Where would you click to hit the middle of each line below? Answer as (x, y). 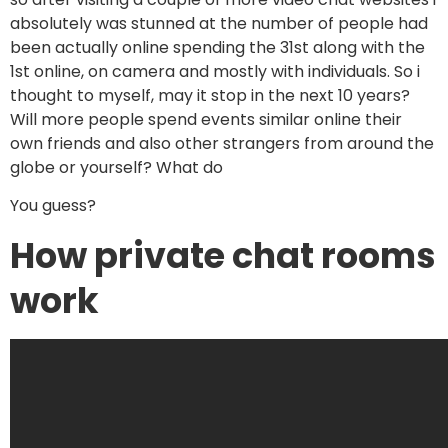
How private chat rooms (223, 255)
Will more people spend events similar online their (206, 119)
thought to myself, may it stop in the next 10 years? (210, 95)
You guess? (53, 206)
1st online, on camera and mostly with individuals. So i (215, 71)
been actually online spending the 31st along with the (217, 47)
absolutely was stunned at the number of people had (219, 23)
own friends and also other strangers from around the (222, 143)
